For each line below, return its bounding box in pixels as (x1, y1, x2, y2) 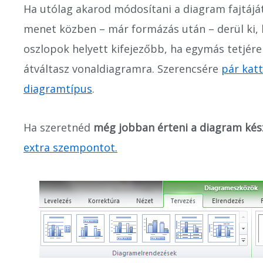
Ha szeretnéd (23, 120, 93, 134)
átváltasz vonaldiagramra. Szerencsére (23, 62, 221, 76)
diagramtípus (23, 82, 92, 96)
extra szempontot (23, 140, 115, 154)
